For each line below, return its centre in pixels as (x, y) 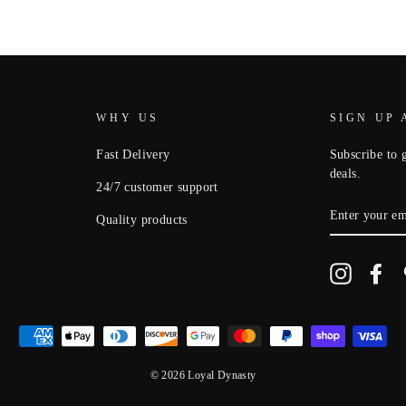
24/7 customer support (157, 187)
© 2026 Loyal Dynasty (203, 375)
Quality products (142, 219)
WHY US (128, 117)
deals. (345, 173)
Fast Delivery (133, 154)
